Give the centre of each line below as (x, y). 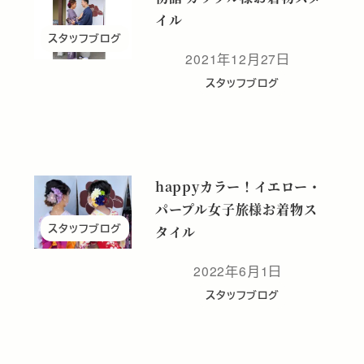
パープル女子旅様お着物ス (236, 210)
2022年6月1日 (238, 271)
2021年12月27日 (238, 58)
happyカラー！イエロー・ (238, 187)
